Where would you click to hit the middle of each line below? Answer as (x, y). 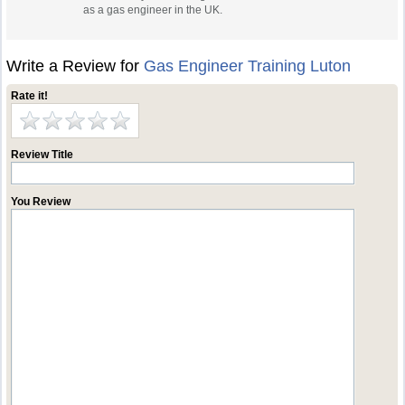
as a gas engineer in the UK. (153, 10)
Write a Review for (75, 66)
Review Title (42, 155)
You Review (41, 202)
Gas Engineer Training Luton (248, 66)
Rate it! (30, 96)
